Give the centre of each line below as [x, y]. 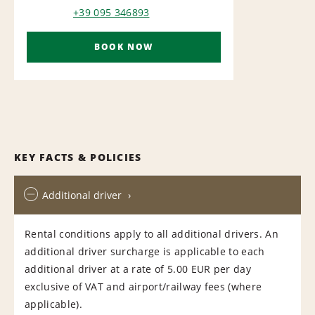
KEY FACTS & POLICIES [78, 157]
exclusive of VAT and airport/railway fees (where [143, 286]
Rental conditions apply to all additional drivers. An [152, 233]
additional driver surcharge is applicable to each [145, 251]
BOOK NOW [124, 46]
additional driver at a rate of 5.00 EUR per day [138, 269]
